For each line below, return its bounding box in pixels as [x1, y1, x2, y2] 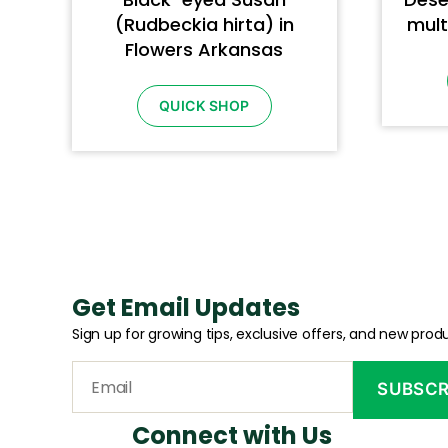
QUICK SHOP [158, 97, 250, 115]
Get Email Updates [72, 290, 300, 324]
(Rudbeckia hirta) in [114, 12, 294, 38]
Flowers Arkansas [125, 37, 284, 63]
